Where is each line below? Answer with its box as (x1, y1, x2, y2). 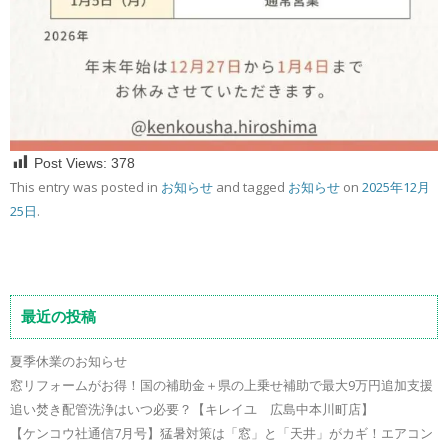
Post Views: (34, 154, 107, 171)
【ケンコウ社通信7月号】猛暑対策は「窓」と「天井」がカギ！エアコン (10, 423, 433, 442)
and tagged (213, 177, 288, 196)
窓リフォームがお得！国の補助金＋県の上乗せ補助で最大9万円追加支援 (10, 375, 433, 394)
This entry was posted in (10, 177, 161, 196)
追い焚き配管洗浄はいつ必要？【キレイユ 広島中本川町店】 (10, 399, 374, 418)
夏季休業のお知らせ (10, 351, 127, 370)
